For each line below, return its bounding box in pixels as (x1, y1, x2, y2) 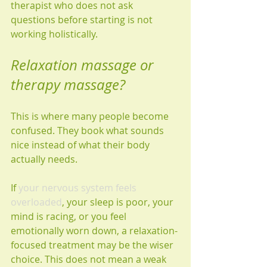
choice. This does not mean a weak (11, 253, 169, 266)
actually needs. (11, 153, 77, 166)
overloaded (11, 195, 62, 209)
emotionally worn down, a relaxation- (11, 224, 178, 237)
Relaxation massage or (11, 55, 157, 74)
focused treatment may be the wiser (11, 238, 176, 252)
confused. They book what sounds (11, 124, 166, 137)
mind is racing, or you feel (11, 210, 129, 223)
